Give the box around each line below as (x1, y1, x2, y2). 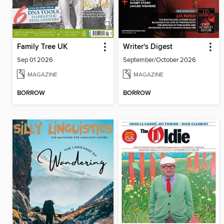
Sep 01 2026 (17, 55, 53, 64)
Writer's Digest (122, 42, 172, 51)
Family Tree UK (17, 42, 67, 51)
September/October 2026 (122, 55, 196, 64)
